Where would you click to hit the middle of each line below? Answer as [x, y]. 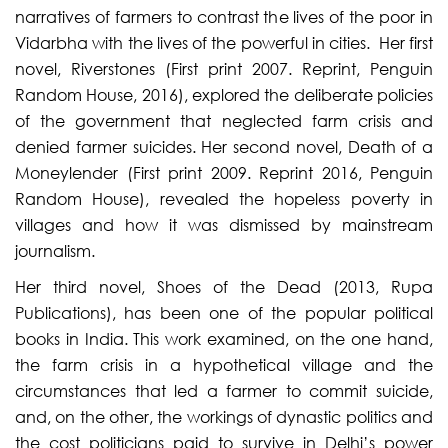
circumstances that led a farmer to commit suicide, [224, 390]
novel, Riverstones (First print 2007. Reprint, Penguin [224, 68]
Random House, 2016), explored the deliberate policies [224, 94]
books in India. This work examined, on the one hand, [224, 338]
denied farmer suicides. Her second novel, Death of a [224, 146]
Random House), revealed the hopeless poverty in [224, 198]
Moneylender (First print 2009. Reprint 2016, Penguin [224, 172]
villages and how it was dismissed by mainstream [224, 224]
